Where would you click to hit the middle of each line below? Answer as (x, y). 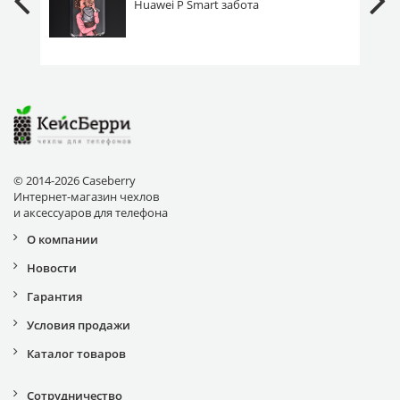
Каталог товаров (76, 353)
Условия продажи (79, 325)
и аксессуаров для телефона (91, 212)
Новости (52, 267)
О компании (62, 239)
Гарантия (54, 296)
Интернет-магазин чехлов (86, 196)
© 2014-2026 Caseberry (75, 180)
